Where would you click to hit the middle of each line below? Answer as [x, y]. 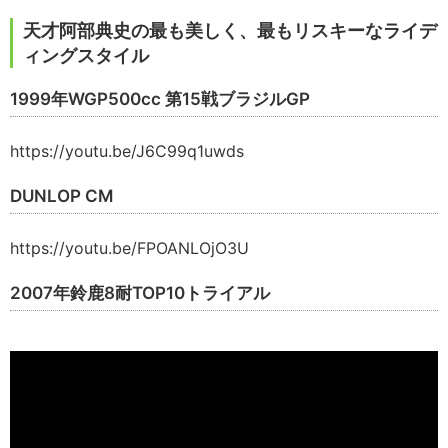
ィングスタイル [86, 56]
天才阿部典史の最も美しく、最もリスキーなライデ [230, 31]
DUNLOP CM [61, 196]
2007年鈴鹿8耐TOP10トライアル [140, 293]
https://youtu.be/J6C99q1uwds [127, 151]
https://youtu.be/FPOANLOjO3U [129, 248]
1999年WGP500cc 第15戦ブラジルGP [160, 99]
